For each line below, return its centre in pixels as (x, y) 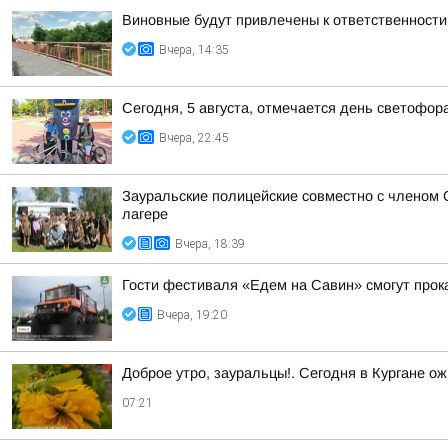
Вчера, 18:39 (210, 244)
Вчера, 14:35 (194, 50)
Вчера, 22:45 (194, 138)
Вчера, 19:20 (192, 315)
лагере (145, 214)
